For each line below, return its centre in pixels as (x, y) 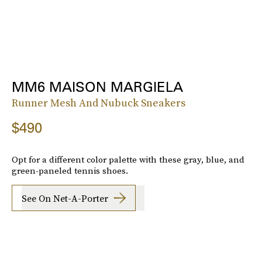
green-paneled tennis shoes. (70, 171)
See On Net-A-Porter (65, 198)
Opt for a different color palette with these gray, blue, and (128, 160)
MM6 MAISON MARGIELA (97, 87)
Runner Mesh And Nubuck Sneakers (99, 103)
